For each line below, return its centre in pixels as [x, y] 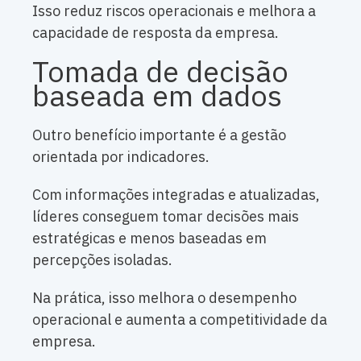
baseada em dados [157, 96]
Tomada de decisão [160, 72]
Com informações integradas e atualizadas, [176, 195]
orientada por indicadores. [121, 157]
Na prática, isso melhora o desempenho [164, 298]
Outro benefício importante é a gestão [159, 135]
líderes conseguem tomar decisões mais [166, 217]
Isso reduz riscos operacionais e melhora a [174, 11]
